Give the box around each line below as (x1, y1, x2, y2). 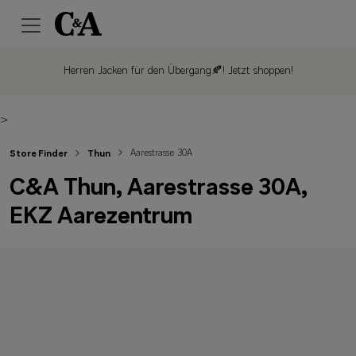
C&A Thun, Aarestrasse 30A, (10, 176, 308, 201)
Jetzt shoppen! (224, 65, 293, 77)
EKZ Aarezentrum (10, 205, 192, 230)
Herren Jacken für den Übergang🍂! (63, 65, 225, 77)
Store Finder (10, 149, 68, 159)
